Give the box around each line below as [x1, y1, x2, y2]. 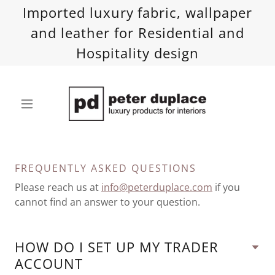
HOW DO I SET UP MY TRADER [15, 238, 219, 256]
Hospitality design [76, 44, 199, 62]
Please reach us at [15, 180, 101, 194]
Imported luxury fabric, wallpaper [22, 3, 253, 21]
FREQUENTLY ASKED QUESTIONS [15, 161, 196, 175]
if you [212, 180, 240, 194]
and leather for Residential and [31, 23, 244, 42]
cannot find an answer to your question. [15, 195, 200, 209]
